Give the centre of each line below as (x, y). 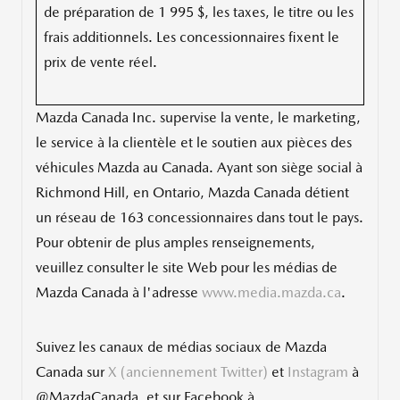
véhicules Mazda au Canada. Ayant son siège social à (199, 168)
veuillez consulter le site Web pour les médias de (187, 268)
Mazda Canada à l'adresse (119, 293)
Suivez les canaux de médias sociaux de (160, 347)
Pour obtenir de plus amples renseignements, (175, 243)
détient (325, 193)
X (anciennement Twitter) (188, 372)
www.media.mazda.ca (271, 293)
